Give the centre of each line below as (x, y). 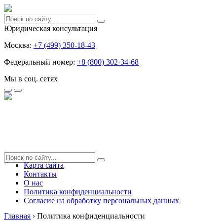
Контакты (40, 174)
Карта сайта (44, 165)
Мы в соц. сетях (31, 79)
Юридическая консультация (51, 28)
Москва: (18, 45)
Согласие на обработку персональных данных (101, 201)
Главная (17, 216)
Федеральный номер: (39, 62)
